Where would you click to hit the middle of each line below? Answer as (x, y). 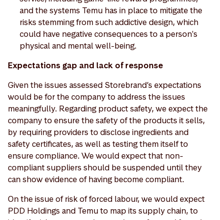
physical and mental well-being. (78, 45)
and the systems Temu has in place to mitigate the (111, 10)
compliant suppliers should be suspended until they (105, 167)
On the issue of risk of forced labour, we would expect (106, 199)
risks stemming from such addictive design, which (109, 22)
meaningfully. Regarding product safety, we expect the (108, 108)
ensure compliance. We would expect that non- (96, 155)
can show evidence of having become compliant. (96, 179)
